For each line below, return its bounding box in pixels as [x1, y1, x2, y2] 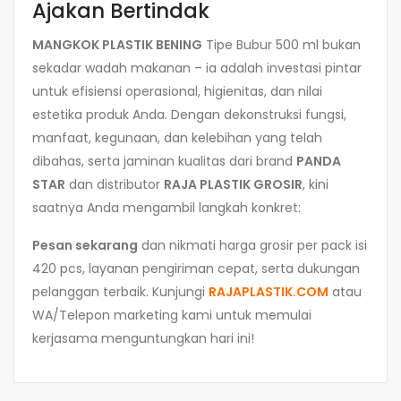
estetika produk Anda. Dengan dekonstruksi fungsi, [32, 105, 346, 124]
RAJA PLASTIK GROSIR [164, 175, 303, 193]
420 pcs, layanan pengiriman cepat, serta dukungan [32, 259, 360, 277]
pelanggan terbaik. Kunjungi [32, 282, 209, 301]
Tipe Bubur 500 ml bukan [202, 35, 361, 54]
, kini [303, 175, 328, 193]
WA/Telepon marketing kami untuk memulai [32, 305, 311, 324]
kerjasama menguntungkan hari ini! [32, 328, 254, 347]
